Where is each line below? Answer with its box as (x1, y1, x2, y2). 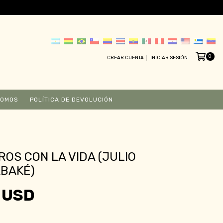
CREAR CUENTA (107, 55, 144, 61)
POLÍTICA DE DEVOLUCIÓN (29, 96, 113, 103)
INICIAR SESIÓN (150, 55, 188, 61)
